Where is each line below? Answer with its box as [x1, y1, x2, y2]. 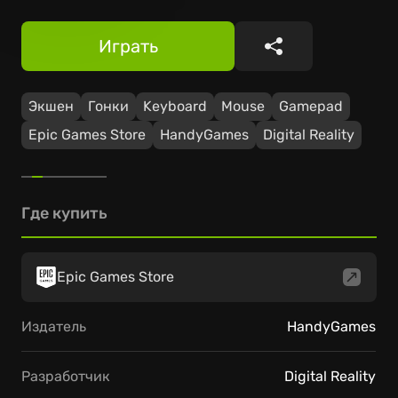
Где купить [21, 203, 107, 223]
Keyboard [143, 98, 207, 115]
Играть [98, 36, 158, 57]
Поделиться [273, 45, 375, 68]
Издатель [21, 317, 86, 335]
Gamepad [279, 98, 343, 115]
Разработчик [21, 367, 110, 385]
